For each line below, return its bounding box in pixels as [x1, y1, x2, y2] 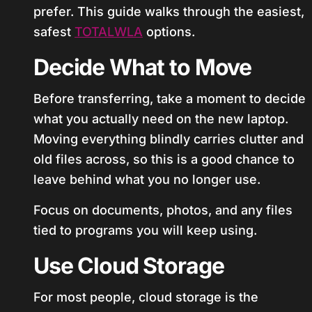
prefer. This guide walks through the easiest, [33, 4, 304, 19]
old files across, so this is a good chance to [33, 152, 295, 166]
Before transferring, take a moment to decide [33, 91, 306, 106]
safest [33, 24, 75, 39]
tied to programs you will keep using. [33, 223, 257, 237]
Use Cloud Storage [33, 252, 224, 279]
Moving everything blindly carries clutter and [33, 132, 304, 146]
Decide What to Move [33, 54, 252, 81]
